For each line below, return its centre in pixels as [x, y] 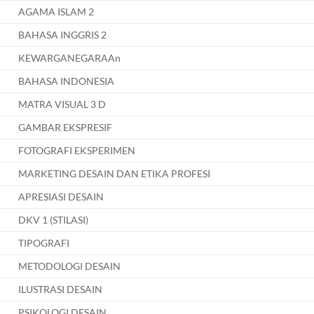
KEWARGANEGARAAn [70, 58]
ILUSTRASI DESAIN [61, 289]
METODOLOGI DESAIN [70, 266]
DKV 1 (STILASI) [54, 220]
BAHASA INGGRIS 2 [63, 35]
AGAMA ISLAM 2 [56, 12]
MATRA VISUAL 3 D [62, 104]
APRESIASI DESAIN [61, 197]
